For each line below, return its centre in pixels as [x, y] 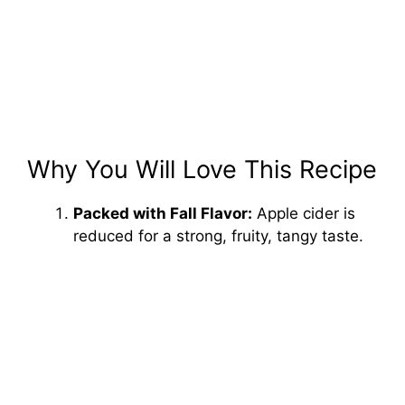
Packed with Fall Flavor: [163, 213]
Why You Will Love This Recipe [202, 169]
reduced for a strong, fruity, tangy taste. [218, 235]
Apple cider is [304, 213]
